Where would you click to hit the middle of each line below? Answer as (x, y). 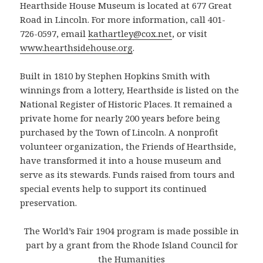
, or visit (190, 34)
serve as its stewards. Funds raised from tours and (128, 175)
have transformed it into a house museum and (121, 161)
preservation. (49, 203)
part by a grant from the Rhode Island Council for (131, 245)
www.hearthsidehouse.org (77, 48)
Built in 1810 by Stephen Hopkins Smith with (115, 76)
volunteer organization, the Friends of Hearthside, (128, 146)
